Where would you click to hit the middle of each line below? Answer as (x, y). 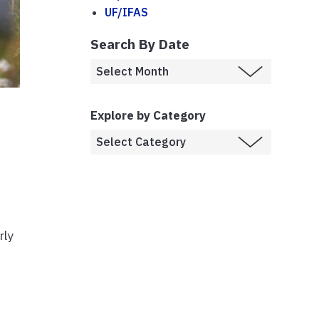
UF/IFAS (126, 12)
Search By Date (140, 43)
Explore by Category (148, 115)
